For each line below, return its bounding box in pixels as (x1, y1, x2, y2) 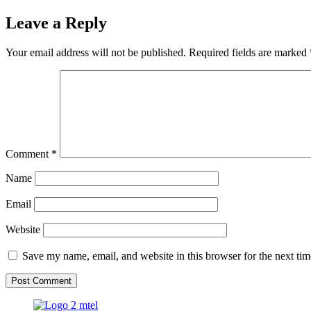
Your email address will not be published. (6, 46, 186, 58)
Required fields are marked (189, 46, 310, 58)
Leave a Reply (6, 13, 107, 32)
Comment (6, 147, 51, 160)
